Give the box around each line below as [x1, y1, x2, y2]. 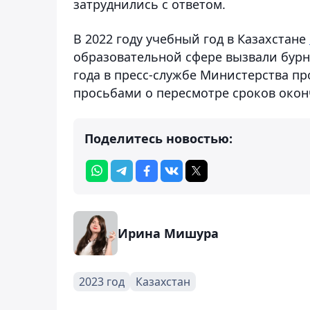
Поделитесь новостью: [84, 129, 232, 147]
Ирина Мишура [118, 224, 219, 241]
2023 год [79, 273, 125, 289]
